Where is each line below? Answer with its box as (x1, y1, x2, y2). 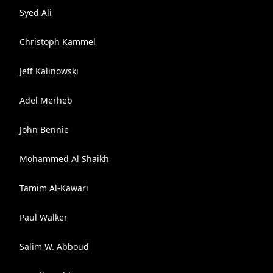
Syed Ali (19, 7, 52, 18)
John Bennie (19, 124, 69, 135)
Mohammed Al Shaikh (19, 153, 109, 165)
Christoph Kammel (19, 36, 96, 48)
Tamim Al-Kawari (19, 182, 88, 194)
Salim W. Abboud (19, 241, 89, 252)
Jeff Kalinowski (19, 65, 79, 77)
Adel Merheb (19, 94, 73, 106)
